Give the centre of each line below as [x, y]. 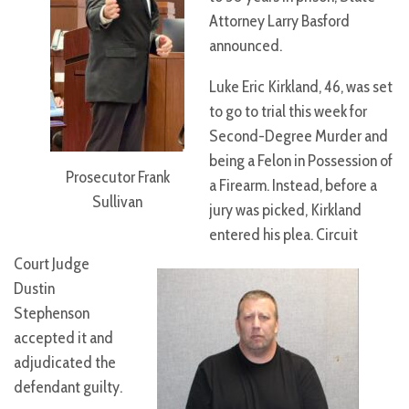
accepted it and [63, 338]
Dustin [34, 289]
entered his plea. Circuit [283, 235]
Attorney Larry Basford [279, 21]
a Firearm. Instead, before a [293, 186]
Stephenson [52, 314]
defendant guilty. [68, 388]
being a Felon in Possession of [301, 161]
